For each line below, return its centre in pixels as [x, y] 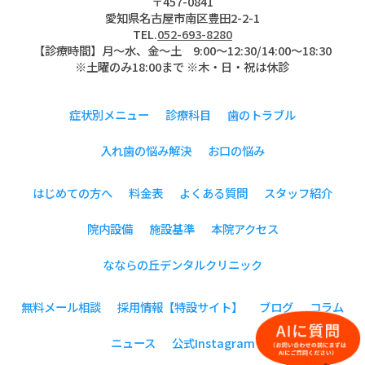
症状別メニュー [109, 115]
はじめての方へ [73, 193]
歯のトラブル [262, 115]
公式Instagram [213, 343]
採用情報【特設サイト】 [180, 307]
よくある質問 [213, 193]
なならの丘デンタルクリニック [182, 265]
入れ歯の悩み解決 [146, 151]
